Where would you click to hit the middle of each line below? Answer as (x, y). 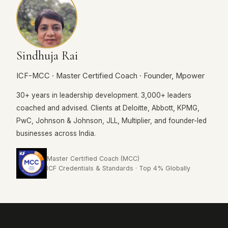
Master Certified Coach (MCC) (93, 158)
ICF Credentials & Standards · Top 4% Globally (119, 168)
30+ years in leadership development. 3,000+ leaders (104, 95)
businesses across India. (56, 133)
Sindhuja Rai (47, 55)
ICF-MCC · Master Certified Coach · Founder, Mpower (110, 76)
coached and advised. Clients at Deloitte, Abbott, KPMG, (108, 108)
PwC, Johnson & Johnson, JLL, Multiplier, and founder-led (111, 120)
